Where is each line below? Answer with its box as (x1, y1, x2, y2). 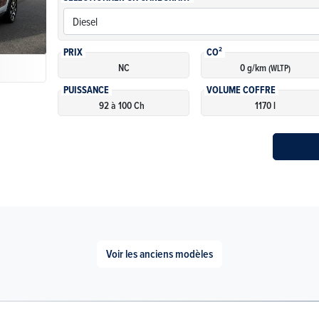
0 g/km (239, 61, 268, 75)
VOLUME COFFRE (206, 83, 276, 98)
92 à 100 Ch (99, 98, 145, 113)
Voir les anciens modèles (106, 246, 213, 263)
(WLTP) (268, 62, 291, 75)
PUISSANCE (63, 83, 110, 98)
